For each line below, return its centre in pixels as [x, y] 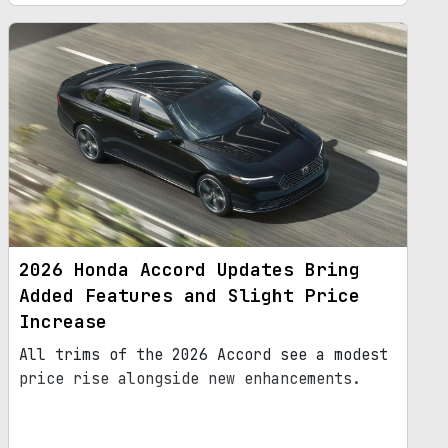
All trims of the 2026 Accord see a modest [203, 354]
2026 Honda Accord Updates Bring [189, 269]
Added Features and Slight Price [189, 295]
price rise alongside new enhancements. [190, 378]
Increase [63, 321]
